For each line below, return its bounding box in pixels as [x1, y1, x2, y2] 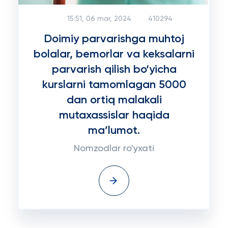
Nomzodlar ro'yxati [74, 144, 154, 153]
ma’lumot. [88, 125, 140, 136]
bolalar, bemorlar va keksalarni [34, 49, 194, 60]
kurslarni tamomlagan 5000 [42, 79, 186, 91]
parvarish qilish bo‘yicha [51, 64, 177, 75]
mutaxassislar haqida [59, 110, 169, 121]
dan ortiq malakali [66, 95, 162, 106]
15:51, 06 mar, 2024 [67, 15, 131, 22]
